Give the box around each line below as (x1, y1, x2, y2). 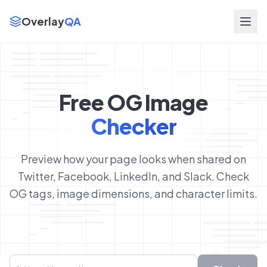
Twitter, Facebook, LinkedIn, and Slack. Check (18, 169, 249, 183)
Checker (90, 113, 177, 139)
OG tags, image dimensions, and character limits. (10, 187, 257, 200)
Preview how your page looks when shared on (21, 152, 246, 166)
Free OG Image (59, 89, 208, 116)
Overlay (21, 14, 64, 28)
